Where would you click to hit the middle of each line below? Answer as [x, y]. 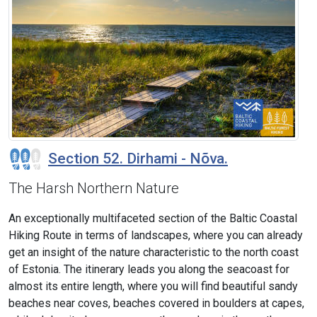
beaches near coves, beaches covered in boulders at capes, [156, 304]
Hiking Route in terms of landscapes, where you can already [156, 236]
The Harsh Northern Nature [94, 189]
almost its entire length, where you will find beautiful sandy [153, 287]
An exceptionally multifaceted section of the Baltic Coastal [153, 219]
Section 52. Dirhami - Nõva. [138, 158]
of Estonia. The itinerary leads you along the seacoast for [149, 270]
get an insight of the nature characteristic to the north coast [154, 253]
